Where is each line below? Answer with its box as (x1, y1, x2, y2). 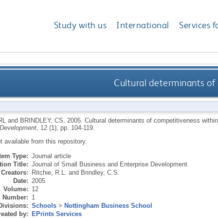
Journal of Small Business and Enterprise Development (31, 160, 187, 168)
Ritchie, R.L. (31, 168, 67, 176)
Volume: (3, 185, 28, 193)
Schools (31, 201, 56, 209)
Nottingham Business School (64, 201, 152, 209)
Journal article (31, 152, 71, 160)
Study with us (54, 19, 107, 31)
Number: (2, 193, 28, 201)
